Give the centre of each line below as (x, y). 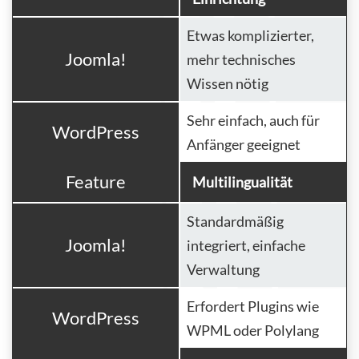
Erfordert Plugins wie (253, 307)
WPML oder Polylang (253, 331)
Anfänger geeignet (244, 145)
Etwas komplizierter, (250, 36)
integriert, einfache (246, 246)
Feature (96, 182)
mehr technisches (241, 60)
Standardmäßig (235, 222)
